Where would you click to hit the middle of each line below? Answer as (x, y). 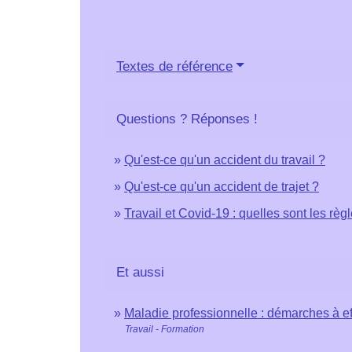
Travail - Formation (165, 329)
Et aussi (140, 272)
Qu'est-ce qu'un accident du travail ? (225, 159)
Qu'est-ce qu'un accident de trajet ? (222, 186)
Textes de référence (174, 66)
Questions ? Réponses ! (187, 119)
